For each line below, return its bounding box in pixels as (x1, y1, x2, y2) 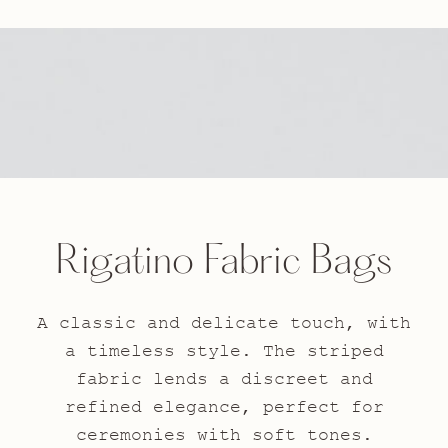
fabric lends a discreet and (75, 369, 373, 390)
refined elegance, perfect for (64, 397, 384, 418)
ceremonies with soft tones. (75, 425, 373, 446)
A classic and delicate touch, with (37, 313, 411, 334)
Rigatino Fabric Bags (56, 242, 392, 285)
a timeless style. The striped (64, 341, 384, 362)
